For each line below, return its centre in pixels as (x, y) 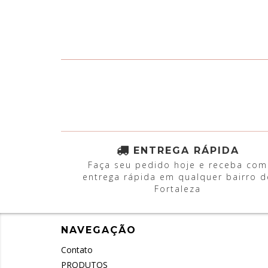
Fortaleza (178, 189)
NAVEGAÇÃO (99, 230)
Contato (77, 250)
